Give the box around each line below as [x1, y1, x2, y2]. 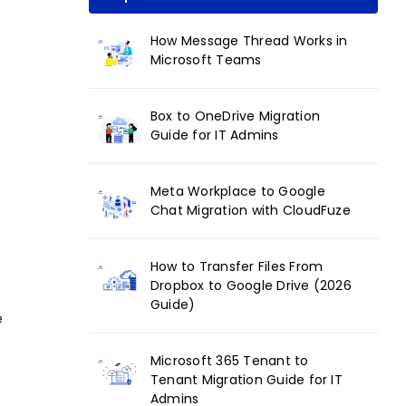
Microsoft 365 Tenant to [150, 351, 309, 370]
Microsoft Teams [150, 50, 262, 69]
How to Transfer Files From [150, 256, 324, 275]
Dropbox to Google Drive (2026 [150, 275, 352, 295]
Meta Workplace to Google [150, 181, 325, 200]
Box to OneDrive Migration [150, 106, 321, 125]
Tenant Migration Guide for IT [150, 370, 343, 389]
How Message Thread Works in [150, 31, 348, 50]
